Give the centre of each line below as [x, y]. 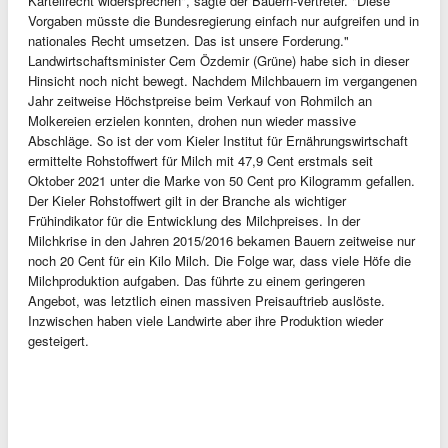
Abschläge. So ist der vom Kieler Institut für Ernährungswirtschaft [218, 140]
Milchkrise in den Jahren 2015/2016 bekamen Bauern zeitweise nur [221, 240]
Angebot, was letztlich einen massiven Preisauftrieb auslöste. [206, 300]
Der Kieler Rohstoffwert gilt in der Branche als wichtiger [187, 200]
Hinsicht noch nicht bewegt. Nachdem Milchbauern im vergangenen [222, 80]
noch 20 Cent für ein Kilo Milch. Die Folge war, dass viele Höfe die [219, 260]
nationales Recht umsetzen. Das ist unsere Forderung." [188, 40]
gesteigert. [58, 340]
